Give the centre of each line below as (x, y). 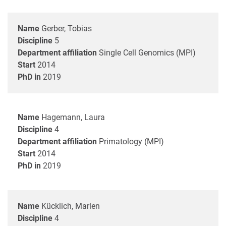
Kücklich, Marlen (71, 206)
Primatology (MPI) (131, 141)
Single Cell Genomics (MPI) (147, 52)
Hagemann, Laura (73, 117)
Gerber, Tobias (67, 28)
